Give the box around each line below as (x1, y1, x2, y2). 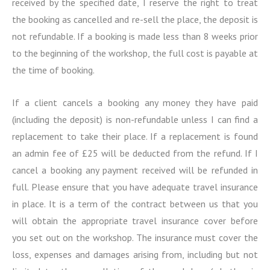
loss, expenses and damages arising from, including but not (12, 248, 258, 261)
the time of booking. (12, 64, 95, 77)
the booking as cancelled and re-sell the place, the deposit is (12, 13, 258, 26)
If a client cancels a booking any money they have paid (12, 96, 258, 109)
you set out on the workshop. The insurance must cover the (12, 231, 258, 244)
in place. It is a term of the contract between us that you (12, 198, 258, 210)
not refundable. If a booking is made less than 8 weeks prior (12, 30, 258, 43)
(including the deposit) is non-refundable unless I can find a (12, 113, 258, 126)
